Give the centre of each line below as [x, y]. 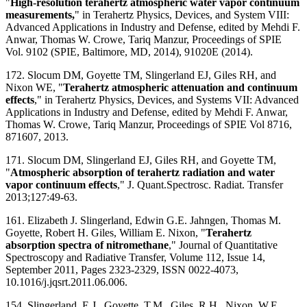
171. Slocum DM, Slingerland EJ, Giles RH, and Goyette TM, [141, 160]
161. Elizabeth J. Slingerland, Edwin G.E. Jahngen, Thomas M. [143, 220]
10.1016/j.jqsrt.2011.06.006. [66, 282]
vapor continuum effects [61, 184]
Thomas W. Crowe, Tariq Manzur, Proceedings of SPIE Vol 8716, [149, 124]
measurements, [40, 14]
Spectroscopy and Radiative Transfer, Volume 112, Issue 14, [135, 257]
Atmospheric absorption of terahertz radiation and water [143, 172]
